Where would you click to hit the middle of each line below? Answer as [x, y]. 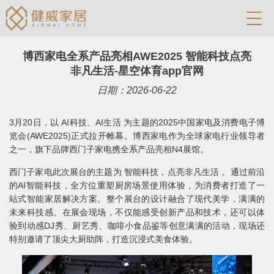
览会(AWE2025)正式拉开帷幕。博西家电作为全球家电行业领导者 [137, 136]
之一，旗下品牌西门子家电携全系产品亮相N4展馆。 [109, 149]
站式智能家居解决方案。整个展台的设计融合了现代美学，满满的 [137, 199]
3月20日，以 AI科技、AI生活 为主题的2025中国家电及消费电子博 [137, 122]
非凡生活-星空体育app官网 [137, 71]
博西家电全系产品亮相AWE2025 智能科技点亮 [137, 56]
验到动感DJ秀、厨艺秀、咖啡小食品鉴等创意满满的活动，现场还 [137, 226]
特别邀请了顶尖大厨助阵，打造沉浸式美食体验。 [103, 239]
